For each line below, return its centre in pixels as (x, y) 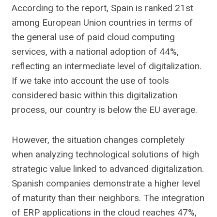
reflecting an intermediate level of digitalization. (107, 66)
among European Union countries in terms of (102, 23)
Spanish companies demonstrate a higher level (106, 183)
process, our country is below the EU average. (104, 110)
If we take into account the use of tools (90, 81)
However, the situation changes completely (98, 140)
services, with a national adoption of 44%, (95, 52)
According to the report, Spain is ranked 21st (102, 8)
